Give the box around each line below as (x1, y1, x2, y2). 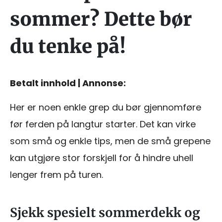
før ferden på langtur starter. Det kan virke (10, 117, 196, 130)
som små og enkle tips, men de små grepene (10, 134, 211, 147)
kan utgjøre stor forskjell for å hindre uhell (10, 151, 193, 164)
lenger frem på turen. (10, 168, 103, 181)
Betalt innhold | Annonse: (10, 76, 126, 89)
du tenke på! (10, 34, 126, 58)
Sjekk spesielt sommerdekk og (10, 204, 200, 221)
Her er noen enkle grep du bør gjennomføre (10, 101, 201, 113)
